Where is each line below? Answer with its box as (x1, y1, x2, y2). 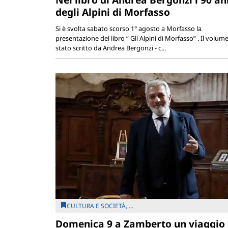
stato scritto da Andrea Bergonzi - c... (55, 43, 166, 53)
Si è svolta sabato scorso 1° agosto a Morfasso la (55, 24, 202, 34)
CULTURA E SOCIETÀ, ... (66, 202, 133, 210)
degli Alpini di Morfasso (55, 5, 170, 19)
